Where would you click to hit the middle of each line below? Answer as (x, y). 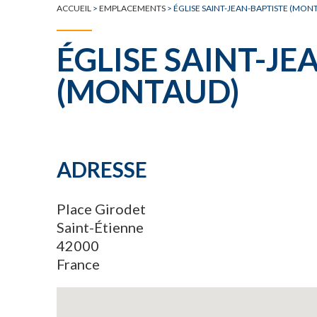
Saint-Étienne (100, 227)
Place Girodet (101, 209)
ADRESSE (102, 169)
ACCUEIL (74, 8)
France (78, 264)
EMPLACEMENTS (132, 8)
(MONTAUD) (148, 91)
